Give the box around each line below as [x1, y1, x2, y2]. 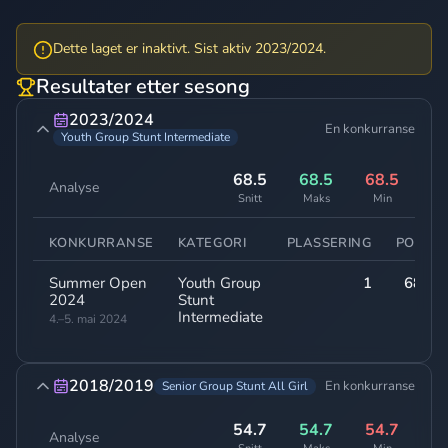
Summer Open [49, 273, 147, 294]
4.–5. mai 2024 [49, 311, 127, 328]
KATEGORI [178, 234, 247, 253]
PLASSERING [287, 234, 372, 253]
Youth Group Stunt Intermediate [61, 129, 230, 146]
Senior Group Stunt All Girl [162, 377, 308, 394]
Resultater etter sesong [36, 73, 250, 101]
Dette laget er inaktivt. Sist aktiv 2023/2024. [53, 39, 326, 59]
